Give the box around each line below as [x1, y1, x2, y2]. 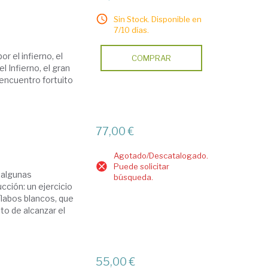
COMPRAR [132, 53, 172, 63]
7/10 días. [114, 25, 150, 35]
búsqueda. [114, 172, 154, 182]
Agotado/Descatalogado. [114, 151, 209, 161]
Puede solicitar [114, 162, 170, 172]
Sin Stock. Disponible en [114, 14, 202, 25]
